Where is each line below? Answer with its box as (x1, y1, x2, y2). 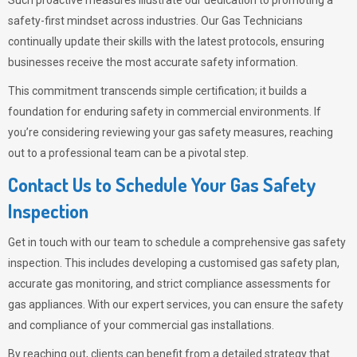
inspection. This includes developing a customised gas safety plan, (8, 257, 339, 269)
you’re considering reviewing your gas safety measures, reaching (8, 126, 333, 139)
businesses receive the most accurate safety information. (8, 56, 300, 69)
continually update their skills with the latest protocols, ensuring (8, 35, 324, 48)
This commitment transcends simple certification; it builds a (8, 84, 307, 97)
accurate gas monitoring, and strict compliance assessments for (8, 277, 331, 290)
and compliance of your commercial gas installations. (8, 319, 274, 331)
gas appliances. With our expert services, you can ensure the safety (8, 298, 343, 311)
